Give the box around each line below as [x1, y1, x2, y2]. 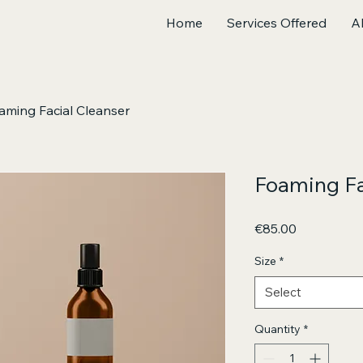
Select [265, 284, 301, 300]
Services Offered [227, 15, 327, 31]
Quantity [254, 322, 301, 336]
